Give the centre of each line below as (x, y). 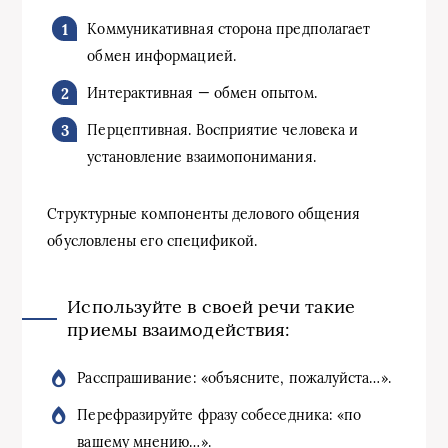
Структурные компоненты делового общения (204, 213)
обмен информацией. (161, 55)
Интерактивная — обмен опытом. (202, 92)
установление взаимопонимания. (201, 156)
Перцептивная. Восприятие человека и (223, 129)
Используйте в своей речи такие (211, 306)
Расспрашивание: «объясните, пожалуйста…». (234, 377)
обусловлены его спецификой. (152, 240)
